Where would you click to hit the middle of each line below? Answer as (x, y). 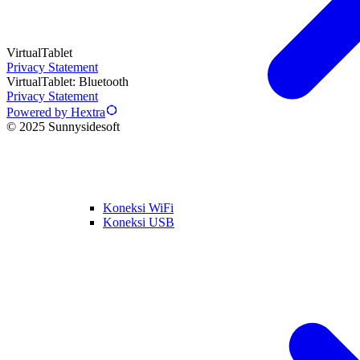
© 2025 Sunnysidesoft (63, 127)
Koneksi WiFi (138, 208)
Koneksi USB (139, 222)
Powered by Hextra (56, 112)
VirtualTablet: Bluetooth (67, 82)
